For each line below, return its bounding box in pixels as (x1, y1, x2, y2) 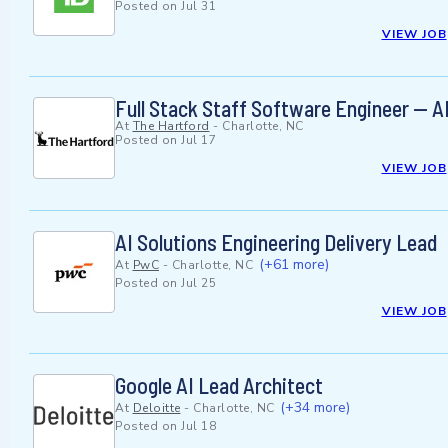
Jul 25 (181, 275, 216, 292)
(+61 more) (258, 255, 329, 275)
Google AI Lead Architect (115, 372, 323, 399)
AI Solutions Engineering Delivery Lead (115, 229, 437, 256)
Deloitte (132, 400, 181, 417)
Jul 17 (181, 132, 216, 149)
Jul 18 (181, 418, 216, 435)
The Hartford (132, 118, 210, 135)
